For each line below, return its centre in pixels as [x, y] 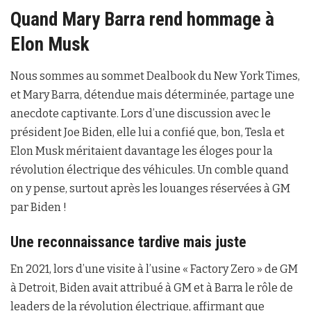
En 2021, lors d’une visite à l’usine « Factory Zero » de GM [154, 269]
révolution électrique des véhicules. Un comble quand [150, 169]
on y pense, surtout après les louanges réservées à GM [150, 188]
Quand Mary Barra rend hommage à [142, 20]
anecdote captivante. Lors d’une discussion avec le [141, 113]
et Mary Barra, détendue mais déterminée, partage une [152, 94]
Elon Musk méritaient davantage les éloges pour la [142, 151]
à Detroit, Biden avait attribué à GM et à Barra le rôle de [152, 288]
